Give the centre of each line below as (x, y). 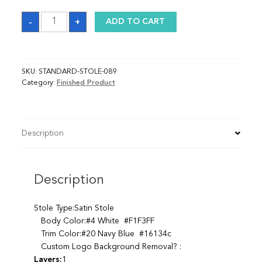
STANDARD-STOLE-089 (77, 72)
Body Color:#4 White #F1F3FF (94, 221)
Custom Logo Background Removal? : (107, 247)
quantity (55, 23)
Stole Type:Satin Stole (74, 208)
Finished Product (86, 83)
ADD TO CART (136, 22)
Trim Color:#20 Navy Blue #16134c (102, 234)
